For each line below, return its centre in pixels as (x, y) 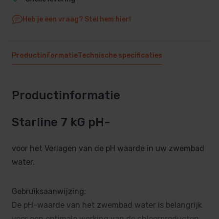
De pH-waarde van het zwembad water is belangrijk (107, 205)
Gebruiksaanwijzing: (49, 192)
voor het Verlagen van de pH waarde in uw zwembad (108, 149)
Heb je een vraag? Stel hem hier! (77, 19)
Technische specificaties (120, 55)
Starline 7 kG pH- (61, 122)
